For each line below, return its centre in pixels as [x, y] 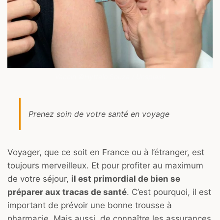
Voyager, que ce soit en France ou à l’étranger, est [106, 152]
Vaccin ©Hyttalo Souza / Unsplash [110, 76]
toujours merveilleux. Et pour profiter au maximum [105, 165]
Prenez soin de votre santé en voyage [99, 114]
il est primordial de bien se [126, 179]
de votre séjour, [39, 179]
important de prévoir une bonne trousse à [90, 205]
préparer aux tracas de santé [67, 192]
